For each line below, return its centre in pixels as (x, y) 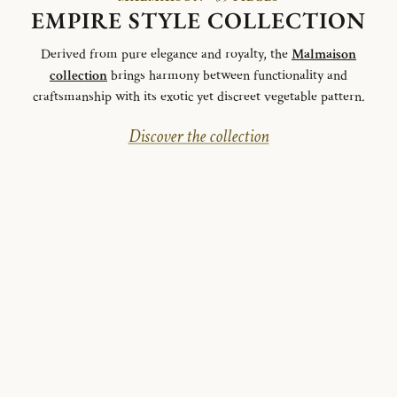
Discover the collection (198, 136)
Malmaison (324, 54)
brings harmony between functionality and (227, 75)
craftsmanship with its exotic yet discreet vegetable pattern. (198, 97)
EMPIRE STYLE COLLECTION (198, 20)
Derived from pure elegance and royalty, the (166, 54)
